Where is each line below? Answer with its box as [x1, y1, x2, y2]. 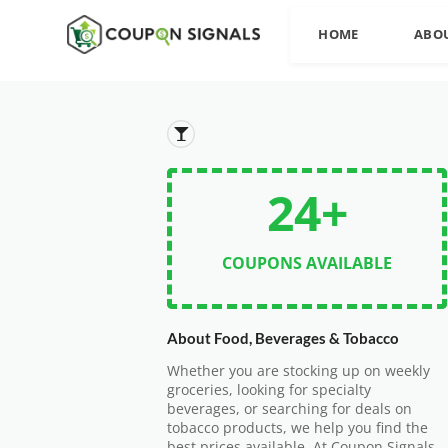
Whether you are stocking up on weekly [167, 362, 430, 380]
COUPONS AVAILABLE [222, 252, 392, 274]
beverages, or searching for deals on [167, 400, 412, 418]
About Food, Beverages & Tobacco [167, 329, 399, 347]
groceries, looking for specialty [167, 381, 371, 399]
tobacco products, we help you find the [167, 419, 428, 437]
